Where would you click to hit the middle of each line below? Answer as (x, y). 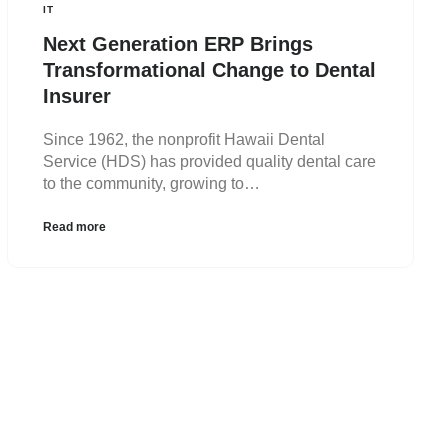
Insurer (77, 95)
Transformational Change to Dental (210, 69)
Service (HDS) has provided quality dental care (210, 161)
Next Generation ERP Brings (178, 43)
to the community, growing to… (152, 183)
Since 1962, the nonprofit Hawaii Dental (184, 139)
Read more (75, 226)
